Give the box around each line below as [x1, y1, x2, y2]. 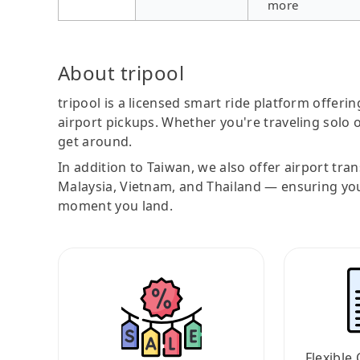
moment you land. [58, 196, 174, 215]
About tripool [58, 59, 185, 86]
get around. [58, 132, 133, 150]
